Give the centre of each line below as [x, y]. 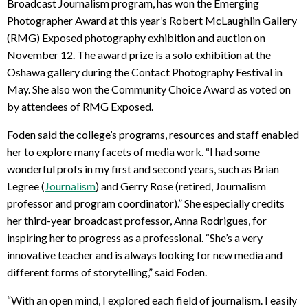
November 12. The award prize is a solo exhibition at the [139, 55]
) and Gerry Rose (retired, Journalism [181, 186]
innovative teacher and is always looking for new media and [145, 255]
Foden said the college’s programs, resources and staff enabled [153, 135]
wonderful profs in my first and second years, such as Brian [143, 169]
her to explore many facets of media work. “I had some [133, 152]
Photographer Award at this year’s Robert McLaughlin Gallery [152, 21]
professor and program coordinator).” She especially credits [146, 203]
